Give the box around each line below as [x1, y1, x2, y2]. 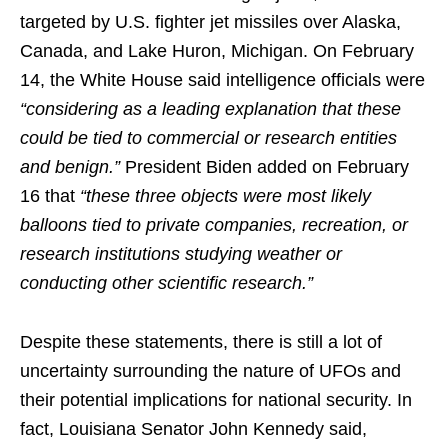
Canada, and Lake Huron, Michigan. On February [20, 41, 414, 62]
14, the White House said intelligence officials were [20, 70, 425, 91]
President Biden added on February [120, 157, 409, 178]
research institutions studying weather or [20, 244, 342, 265]
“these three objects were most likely [80, 186, 371, 207]
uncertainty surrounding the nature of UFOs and [20, 361, 401, 382]
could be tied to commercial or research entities [20, 128, 397, 149]
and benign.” [20, 157, 120, 178]
